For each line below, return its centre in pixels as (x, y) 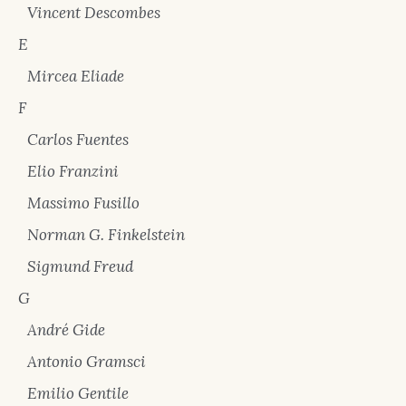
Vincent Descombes (94, 13)
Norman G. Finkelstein (106, 235)
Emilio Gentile (78, 393)
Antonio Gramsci (87, 362)
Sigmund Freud (80, 266)
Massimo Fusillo (83, 203)
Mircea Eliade (76, 76)
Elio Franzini (73, 171)
